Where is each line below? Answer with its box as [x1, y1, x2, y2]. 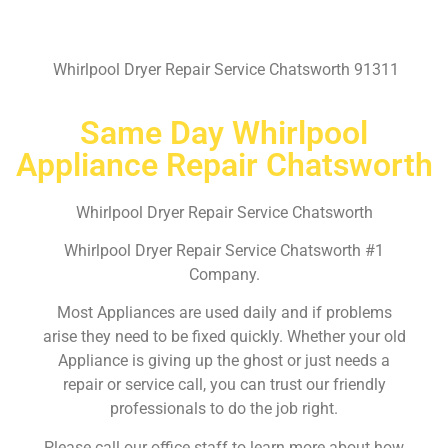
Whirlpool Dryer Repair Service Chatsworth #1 [64, 240, 384, 260]
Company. [188, 264, 260, 284]
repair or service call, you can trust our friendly [62, 375, 386, 395]
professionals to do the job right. [110, 399, 338, 419]
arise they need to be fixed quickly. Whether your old [42, 327, 406, 347]
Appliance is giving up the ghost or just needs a [58, 351, 390, 371]
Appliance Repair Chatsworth [15, 145, 433, 184]
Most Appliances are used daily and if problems [56, 303, 392, 323]
